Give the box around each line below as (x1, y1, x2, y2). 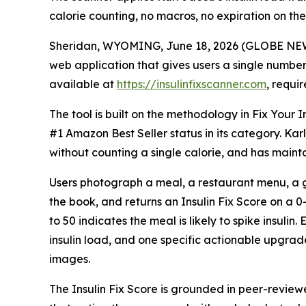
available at (49, 76, 117, 91)
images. (49, 251, 90, 266)
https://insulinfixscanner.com (117, 76, 266, 91)
